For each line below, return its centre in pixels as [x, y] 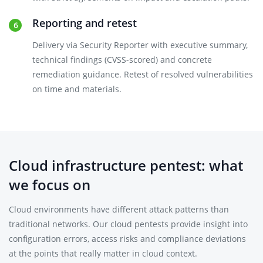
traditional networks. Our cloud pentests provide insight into [128, 224]
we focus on [50, 185]
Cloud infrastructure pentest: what [126, 165]
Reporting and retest [85, 23]
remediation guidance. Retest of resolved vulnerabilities [143, 74]
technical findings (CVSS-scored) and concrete [122, 60]
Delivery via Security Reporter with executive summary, [140, 45]
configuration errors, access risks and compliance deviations [127, 239]
